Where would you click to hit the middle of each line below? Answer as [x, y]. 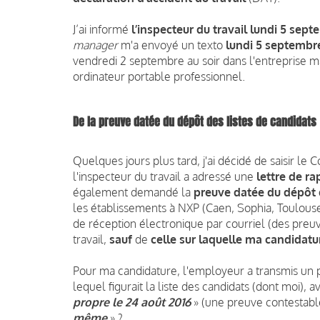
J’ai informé [102, 29]
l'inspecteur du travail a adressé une [165, 176]
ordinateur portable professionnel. [160, 76]
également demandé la [133, 192]
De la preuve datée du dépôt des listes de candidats [195, 121]
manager [95, 45]
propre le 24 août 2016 [132, 302]
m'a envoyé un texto [172, 45]
